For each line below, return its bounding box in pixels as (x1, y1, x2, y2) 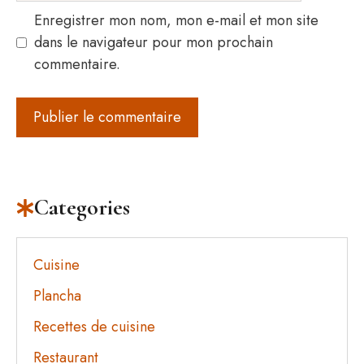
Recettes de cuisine (33, 315, 155, 337)
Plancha (33, 285, 81, 307)
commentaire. (34, 54, 120, 76)
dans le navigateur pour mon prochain (34, 32, 273, 54)
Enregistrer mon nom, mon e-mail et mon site (34, 10, 318, 32)
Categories (34, 193, 131, 222)
